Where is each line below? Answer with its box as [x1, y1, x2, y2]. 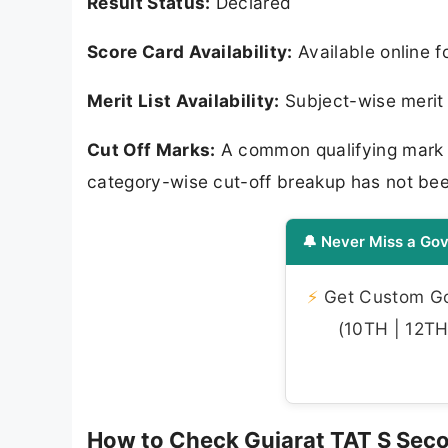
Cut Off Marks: [87, 139, 216, 161]
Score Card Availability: [87, 41, 293, 62]
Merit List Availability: [87, 90, 280, 112]
